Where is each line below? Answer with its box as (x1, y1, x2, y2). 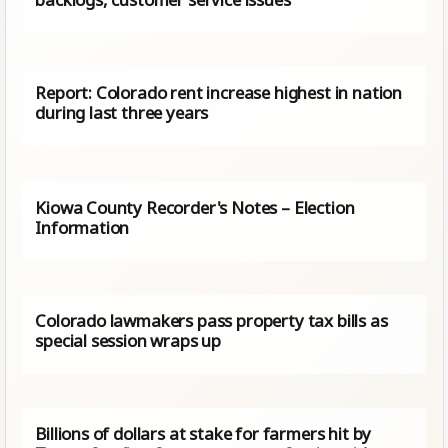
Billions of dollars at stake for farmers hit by (35, 421, 372, 445)
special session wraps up (35, 329, 222, 352)
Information (35, 216, 130, 240)
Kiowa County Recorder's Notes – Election (35, 196, 355, 220)
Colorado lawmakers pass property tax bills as (35, 309, 388, 332)
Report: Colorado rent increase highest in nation (35, 80, 403, 104)
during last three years (35, 100, 209, 124)
